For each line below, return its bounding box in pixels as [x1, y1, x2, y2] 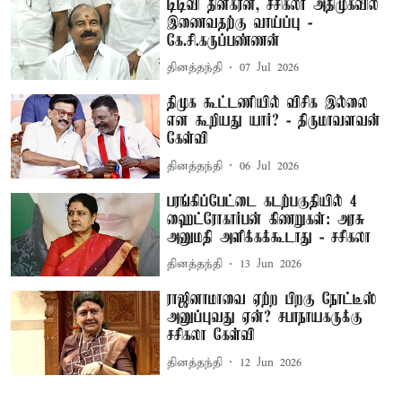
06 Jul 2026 [240, 158, 300, 174]
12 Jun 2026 [240, 354, 302, 371]
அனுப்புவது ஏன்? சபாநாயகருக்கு [167, 309, 363, 328]
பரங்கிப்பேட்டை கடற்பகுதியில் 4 [167, 192, 358, 211]
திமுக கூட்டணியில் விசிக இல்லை [167, 94, 369, 113]
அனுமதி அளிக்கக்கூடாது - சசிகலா [167, 228, 371, 247]
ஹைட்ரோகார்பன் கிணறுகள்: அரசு [167, 210, 366, 229]
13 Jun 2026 [240, 257, 302, 273]
